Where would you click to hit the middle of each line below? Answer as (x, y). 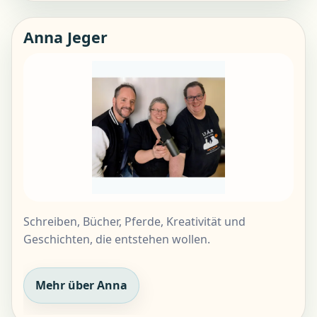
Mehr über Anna (81, 285)
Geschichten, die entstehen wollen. (117, 239)
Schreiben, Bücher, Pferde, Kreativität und (134, 221)
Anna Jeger (65, 38)
